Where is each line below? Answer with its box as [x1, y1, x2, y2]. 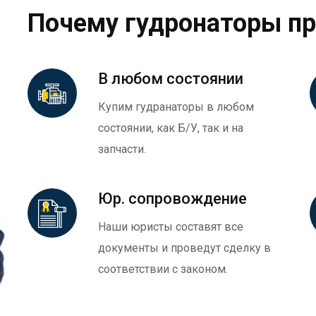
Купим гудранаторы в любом [98, 100, 254, 114]
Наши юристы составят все [98, 220, 243, 233]
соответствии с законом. [98, 262, 228, 276]
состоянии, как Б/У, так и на [98, 121, 243, 135]
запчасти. [98, 142, 146, 156]
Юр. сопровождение [98, 190, 247, 207]
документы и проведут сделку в [98, 241, 271, 255]
